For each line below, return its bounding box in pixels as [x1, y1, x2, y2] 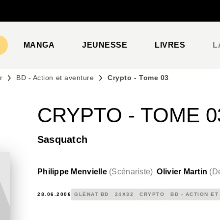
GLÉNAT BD [74, 192, 109, 197]
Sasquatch [37, 134, 88, 145]
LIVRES [155, 41, 186, 49]
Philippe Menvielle [37, 167, 107, 176]
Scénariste [111, 167, 151, 176]
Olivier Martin [157, 167, 208, 176]
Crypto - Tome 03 [108, 74, 169, 82]
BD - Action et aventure [16, 74, 94, 82]
